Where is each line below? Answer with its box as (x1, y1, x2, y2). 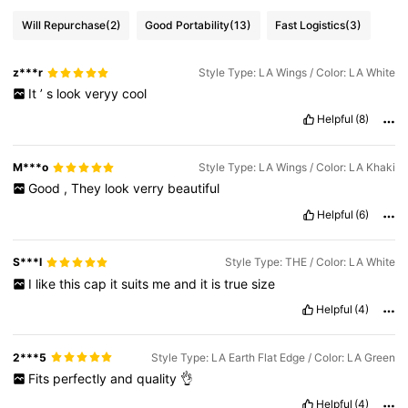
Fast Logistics (275, 17, 346, 32)
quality (136, 370, 180, 386)
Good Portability (145, 17, 230, 32)
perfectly (52, 370, 110, 386)
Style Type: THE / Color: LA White (224, 255, 395, 270)
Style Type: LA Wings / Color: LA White (198, 66, 395, 80)
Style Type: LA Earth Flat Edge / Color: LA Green (150, 350, 395, 364)
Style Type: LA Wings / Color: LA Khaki (198, 160, 395, 175)
